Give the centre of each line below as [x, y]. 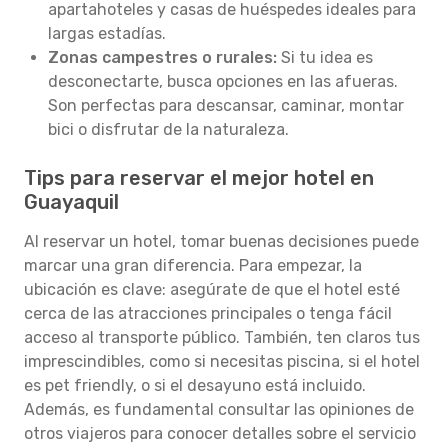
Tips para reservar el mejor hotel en [199, 178]
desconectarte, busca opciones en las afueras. [223, 81]
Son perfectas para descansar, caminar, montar [226, 105]
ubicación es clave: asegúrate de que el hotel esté [212, 289]
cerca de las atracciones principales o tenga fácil [208, 313]
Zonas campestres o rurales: [162, 57]
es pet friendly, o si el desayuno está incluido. [195, 385]
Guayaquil [71, 202]
